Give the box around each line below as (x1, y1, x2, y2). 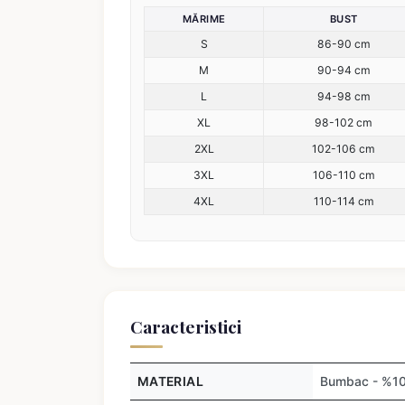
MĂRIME (182, 12, 226, 25)
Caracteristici (129, 315, 241, 339)
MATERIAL (137, 373, 204, 389)
